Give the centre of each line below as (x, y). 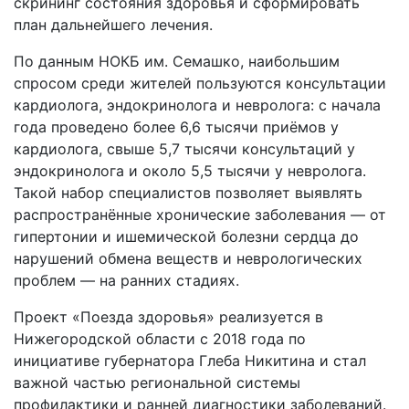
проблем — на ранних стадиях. (126, 280)
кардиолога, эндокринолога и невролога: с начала (197, 105)
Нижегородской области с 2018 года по (160, 339)
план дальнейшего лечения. (113, 25)
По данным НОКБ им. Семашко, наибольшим (177, 61)
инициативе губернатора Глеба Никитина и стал (190, 361)
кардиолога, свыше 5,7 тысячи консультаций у (184, 149)
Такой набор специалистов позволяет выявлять (188, 193)
